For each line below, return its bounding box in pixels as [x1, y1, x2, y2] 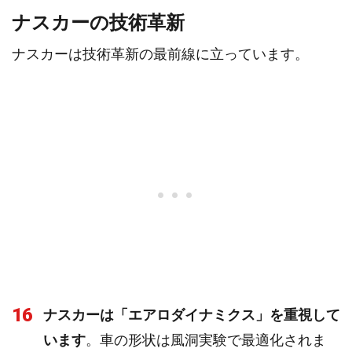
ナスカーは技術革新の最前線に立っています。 [12, 46, 309, 62]
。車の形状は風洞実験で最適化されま [86, 332, 326, 348]
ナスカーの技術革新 [12, 12, 185, 34]
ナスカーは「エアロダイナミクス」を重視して [43, 306, 340, 323]
